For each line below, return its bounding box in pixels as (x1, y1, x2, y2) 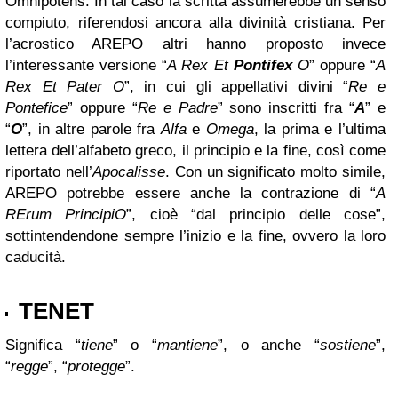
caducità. (5, 249, 66, 266)
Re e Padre (137, 99, 218, 116)
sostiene (320, 337, 377, 354)
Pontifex (233, 57, 292, 74)
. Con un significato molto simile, (164, 163, 386, 180)
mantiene (157, 337, 219, 354)
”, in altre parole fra (22, 121, 161, 138)
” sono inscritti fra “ (217, 99, 355, 116)
